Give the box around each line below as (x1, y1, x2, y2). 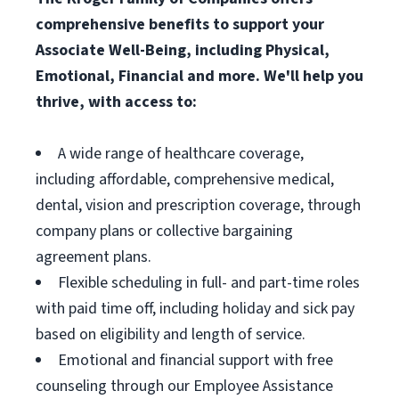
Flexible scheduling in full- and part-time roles (58, 272, 360, 294)
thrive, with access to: (36, 91, 197, 113)
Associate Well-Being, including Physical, (36, 39, 330, 61)
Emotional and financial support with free (58, 349, 333, 371)
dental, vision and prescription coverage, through (36, 194, 361, 216)
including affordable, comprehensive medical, (36, 168, 334, 191)
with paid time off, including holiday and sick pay (36, 297, 354, 320)
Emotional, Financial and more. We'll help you (36, 65, 363, 87)
